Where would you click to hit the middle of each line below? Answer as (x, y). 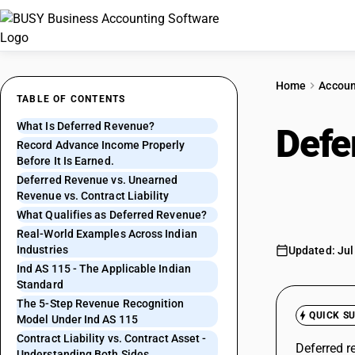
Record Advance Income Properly (101, 145)
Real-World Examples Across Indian (107, 234)
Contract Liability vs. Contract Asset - (112, 338)
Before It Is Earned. (65, 161)
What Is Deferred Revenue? (86, 126)
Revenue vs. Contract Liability (93, 196)
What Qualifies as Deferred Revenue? (112, 215)
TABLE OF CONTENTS (71, 99)
